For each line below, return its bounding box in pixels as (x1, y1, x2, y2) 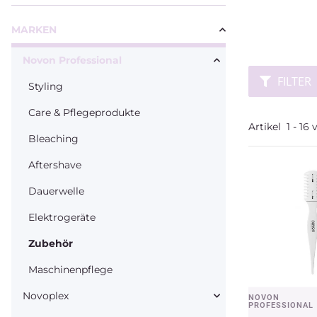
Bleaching (28, 132, 79, 145)
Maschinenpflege (28, 263, 113, 276)
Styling (28, 79, 63, 93)
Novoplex (23, 289, 69, 302)
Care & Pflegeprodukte (28, 105, 140, 119)
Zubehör (28, 236, 73, 250)
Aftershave (28, 158, 81, 171)
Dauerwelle (28, 184, 84, 197)
